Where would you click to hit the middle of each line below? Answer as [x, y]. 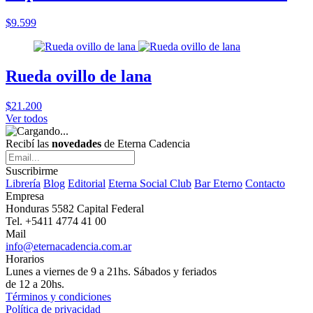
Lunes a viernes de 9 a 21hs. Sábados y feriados [111, 271]
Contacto [265, 183]
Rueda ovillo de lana [79, 76]
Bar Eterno [218, 183]
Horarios [25, 259]
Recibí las [29, 143]
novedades [77, 143]
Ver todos [27, 118]
